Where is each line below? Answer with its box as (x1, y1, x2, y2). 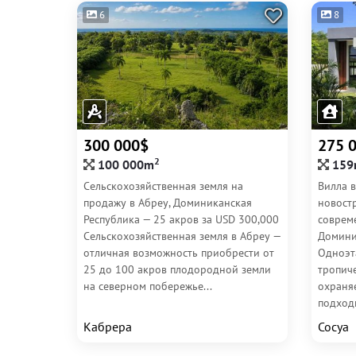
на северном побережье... (83, 279, 212, 293)
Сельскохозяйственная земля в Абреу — (83, 229, 281, 243)
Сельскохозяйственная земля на (83, 179, 243, 193)
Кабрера (83, 319, 132, 335)
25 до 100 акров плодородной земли (83, 262, 271, 277)
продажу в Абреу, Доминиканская (83, 195, 252, 210)
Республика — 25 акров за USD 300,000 (83, 212, 279, 226)
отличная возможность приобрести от (83, 246, 274, 260)
